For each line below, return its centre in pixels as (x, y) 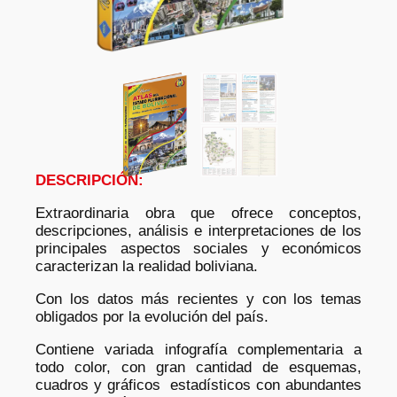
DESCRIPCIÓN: (90, 181)
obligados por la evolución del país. (152, 316)
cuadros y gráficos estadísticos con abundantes (198, 385)
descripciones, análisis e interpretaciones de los (198, 231)
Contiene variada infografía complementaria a (198, 349)
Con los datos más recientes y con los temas (198, 299)
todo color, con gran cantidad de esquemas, (198, 367)
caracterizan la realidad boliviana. (147, 267)
